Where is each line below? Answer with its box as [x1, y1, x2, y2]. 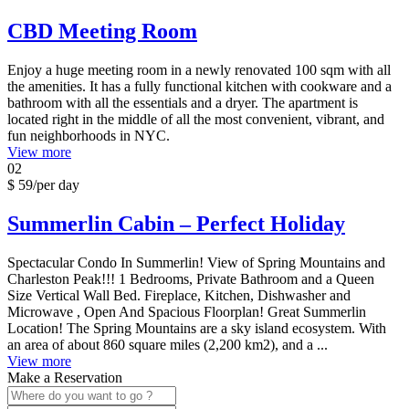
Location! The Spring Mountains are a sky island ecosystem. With [7, 320, 386, 336]
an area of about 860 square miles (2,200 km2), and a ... [7, 336, 328, 352]
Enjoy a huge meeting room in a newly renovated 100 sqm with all [7, 62, 391, 79]
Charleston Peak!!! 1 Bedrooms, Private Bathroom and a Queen [7, 270, 374, 287]
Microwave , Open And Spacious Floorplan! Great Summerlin [7, 303, 366, 320]
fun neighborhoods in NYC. [7, 128, 170, 144]
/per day [33, 177, 79, 194]
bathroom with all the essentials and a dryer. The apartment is [7, 95, 358, 111]
